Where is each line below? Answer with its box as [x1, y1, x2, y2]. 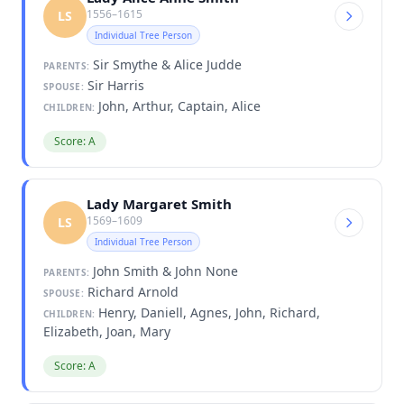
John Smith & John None [89, 262, 238, 280]
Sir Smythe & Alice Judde [89, 55, 242, 73]
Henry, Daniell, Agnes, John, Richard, [95, 303, 321, 321]
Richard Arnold [83, 282, 179, 300]
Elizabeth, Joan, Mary [43, 322, 170, 340]
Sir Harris [83, 76, 144, 94]
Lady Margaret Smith [87, 194, 232, 213]
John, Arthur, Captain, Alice [95, 96, 262, 115]
